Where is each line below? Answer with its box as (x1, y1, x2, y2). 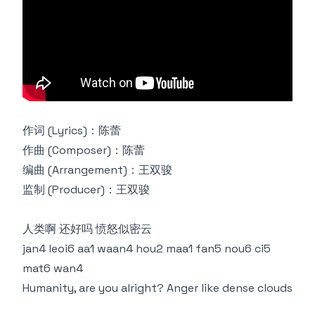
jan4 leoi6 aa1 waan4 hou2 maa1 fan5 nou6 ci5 (22, 241, 271, 256)
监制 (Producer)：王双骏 (22, 182, 150, 197)
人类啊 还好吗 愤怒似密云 (22, 221, 152, 236)
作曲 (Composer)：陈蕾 (22, 143, 145, 157)
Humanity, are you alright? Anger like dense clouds (22, 281, 292, 295)
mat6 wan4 (22, 261, 83, 276)
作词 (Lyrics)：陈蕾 (22, 123, 121, 138)
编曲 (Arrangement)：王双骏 (22, 162, 172, 177)
